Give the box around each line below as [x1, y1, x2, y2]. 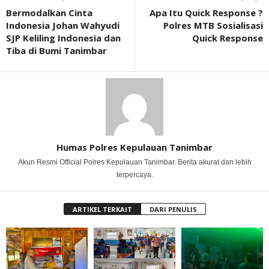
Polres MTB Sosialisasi [163, 19, 263, 31]
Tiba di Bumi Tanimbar [6, 44, 107, 56]
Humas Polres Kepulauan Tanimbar [56, 141, 213, 153]
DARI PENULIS [149, 205, 197, 214]
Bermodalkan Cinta [6, 7, 92, 19]
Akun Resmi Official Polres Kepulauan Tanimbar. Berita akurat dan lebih [17, 158, 252, 166]
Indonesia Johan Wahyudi [6, 19, 119, 31]
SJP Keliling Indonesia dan [6, 32, 121, 44]
